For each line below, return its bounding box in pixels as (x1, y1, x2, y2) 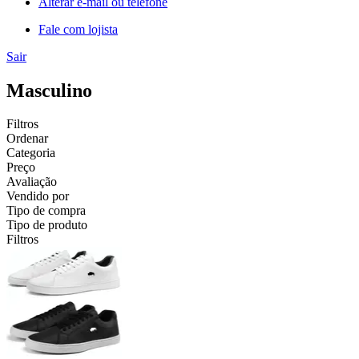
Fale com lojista (38, 22, 118, 36)
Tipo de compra (6, 204, 86, 218)
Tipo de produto (6, 218, 87, 232)
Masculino (6, 79, 92, 101)
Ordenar (6, 131, 48, 146)
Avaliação (6, 175, 57, 189)
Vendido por (6, 189, 69, 204)
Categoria (6, 146, 55, 160)
